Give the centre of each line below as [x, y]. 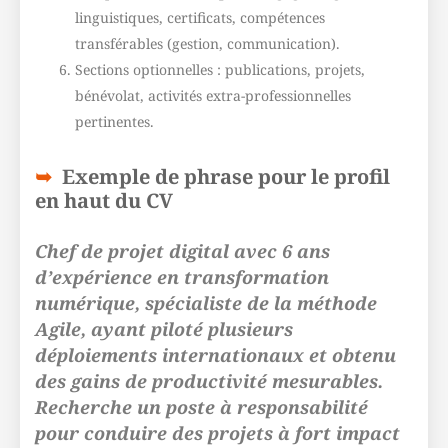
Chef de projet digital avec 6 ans [182, 251]
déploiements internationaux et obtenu [215, 355]
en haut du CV [104, 200]
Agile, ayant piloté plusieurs [164, 329]
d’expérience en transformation [182, 277]
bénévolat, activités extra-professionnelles [213, 95]
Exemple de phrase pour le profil [226, 176]
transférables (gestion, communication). [207, 43]
